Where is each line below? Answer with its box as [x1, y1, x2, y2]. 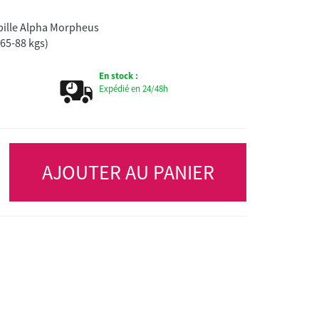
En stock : [98, 70, 138, 82]
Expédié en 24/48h [98, 83, 168, 95]
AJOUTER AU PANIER [41, 159, 214, 185]
